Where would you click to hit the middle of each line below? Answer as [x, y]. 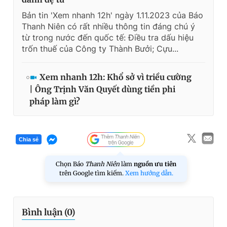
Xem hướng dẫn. [149, 173]
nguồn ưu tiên [155, 164]
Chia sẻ [29, 140]
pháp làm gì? [55, 101]
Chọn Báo [70, 164]
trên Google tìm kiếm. [92, 173]
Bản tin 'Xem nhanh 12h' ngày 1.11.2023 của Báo [112, 15]
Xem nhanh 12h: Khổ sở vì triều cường [116, 77]
